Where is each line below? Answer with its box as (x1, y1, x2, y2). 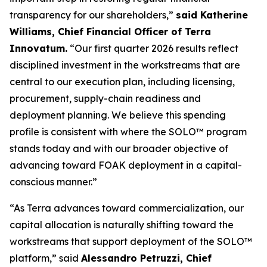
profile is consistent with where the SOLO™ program (10, 126, 247, 138)
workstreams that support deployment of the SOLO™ (10, 235, 252, 247)
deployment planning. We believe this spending (10, 109, 226, 121)
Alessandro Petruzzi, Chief (81, 252, 212, 264)
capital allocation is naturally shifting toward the (10, 219, 234, 231)
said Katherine (176, 9, 248, 21)
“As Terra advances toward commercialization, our (10, 202, 244, 214)
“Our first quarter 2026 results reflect (67, 42, 238, 54)
